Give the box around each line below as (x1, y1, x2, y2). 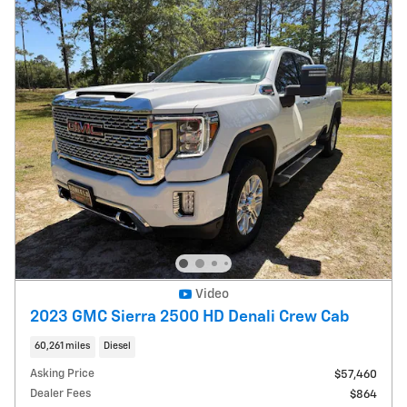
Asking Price (30, 367, 94, 380)
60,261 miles (35, 342, 91, 352)
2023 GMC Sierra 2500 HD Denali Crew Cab (30, 309, 350, 326)
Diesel (103, 342, 131, 352)
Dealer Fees (30, 387, 91, 400)
